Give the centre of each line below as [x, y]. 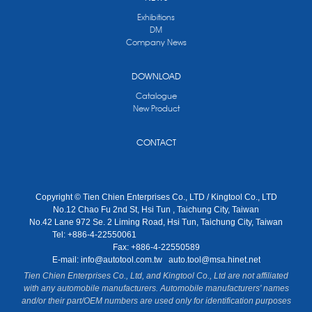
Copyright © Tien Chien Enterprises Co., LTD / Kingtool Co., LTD [156, 197]
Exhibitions [156, 17]
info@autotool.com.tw [122, 259]
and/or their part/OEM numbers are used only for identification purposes [156, 301]
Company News [156, 42]
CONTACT [156, 142]
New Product [156, 108]
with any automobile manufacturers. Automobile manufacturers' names [156, 288]
